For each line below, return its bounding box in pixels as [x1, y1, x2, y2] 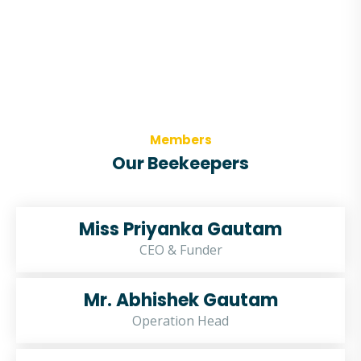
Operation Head [132, 312, 229, 330]
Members [149, 131, 212, 148]
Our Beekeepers [112, 151, 249, 175]
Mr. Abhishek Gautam [83, 288, 278, 313]
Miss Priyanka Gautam [79, 217, 282, 242]
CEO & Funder [139, 241, 222, 259]
